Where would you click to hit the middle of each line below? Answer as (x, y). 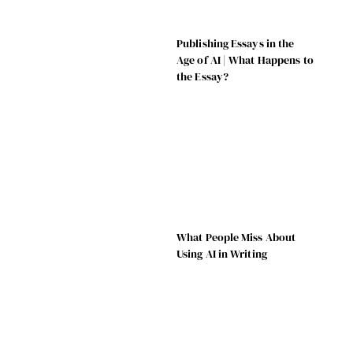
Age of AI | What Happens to (245, 59)
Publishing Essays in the (236, 43)
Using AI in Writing (222, 253)
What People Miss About (236, 237)
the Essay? (203, 76)
